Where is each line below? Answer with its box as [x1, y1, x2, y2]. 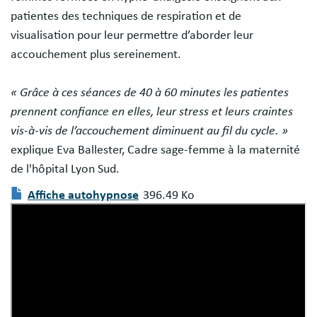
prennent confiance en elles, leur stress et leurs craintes [11, 105, 293, 118]
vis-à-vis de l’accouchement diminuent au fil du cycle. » [11, 125, 288, 137]
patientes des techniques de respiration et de [11, 10, 241, 23]
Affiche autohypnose [28, 189, 139, 202]
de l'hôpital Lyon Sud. [11, 163, 120, 175]
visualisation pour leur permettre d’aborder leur [11, 29, 253, 42]
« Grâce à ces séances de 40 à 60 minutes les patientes [11, 86, 289, 99]
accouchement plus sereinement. [11, 48, 181, 61]
